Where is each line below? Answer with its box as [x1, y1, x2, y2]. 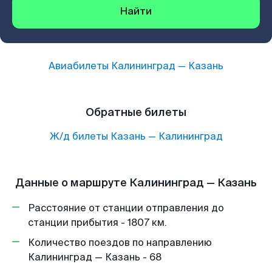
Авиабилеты [49, 59, 111, 72]
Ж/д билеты [49, 130, 108, 143]
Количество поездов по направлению [28, 236, 212, 249]
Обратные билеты [86, 105, 186, 120]
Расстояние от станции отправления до [28, 202, 224, 214]
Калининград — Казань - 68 [28, 251, 161, 263]
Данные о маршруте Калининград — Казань [15, 175, 257, 190]
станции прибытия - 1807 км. [28, 216, 167, 229]
